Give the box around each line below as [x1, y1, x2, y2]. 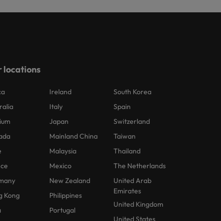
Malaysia [49, 146, 77, 155]
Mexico [49, 161, 72, 170]
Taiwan [113, 131, 136, 141]
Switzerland [113, 116, 150, 126]
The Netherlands [113, 161, 166, 170]
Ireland [49, 87, 72, 96]
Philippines [49, 190, 82, 200]
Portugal [49, 205, 76, 215]
